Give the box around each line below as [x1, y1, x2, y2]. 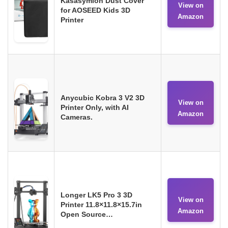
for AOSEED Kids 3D [61, 6, 130, 14]
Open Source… [61, 210, 113, 218]
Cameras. [61, 112, 93, 121]
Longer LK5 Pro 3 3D [61, 190, 132, 199]
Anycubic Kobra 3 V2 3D [61, 93, 145, 102]
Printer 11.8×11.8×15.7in [61, 200, 142, 209]
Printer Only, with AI [61, 103, 129, 111]
